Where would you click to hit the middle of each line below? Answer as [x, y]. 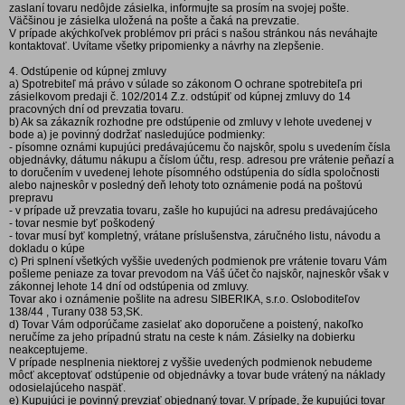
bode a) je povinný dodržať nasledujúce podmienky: [137, 135]
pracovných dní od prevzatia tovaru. [96, 109]
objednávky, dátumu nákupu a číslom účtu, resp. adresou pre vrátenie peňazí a [202, 160]
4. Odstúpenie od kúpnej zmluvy [88, 71]
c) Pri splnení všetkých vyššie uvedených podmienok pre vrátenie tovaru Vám [198, 261]
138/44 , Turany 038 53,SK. [76, 312]
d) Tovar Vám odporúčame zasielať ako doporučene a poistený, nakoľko [186, 325]
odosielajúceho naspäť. [67, 388]
